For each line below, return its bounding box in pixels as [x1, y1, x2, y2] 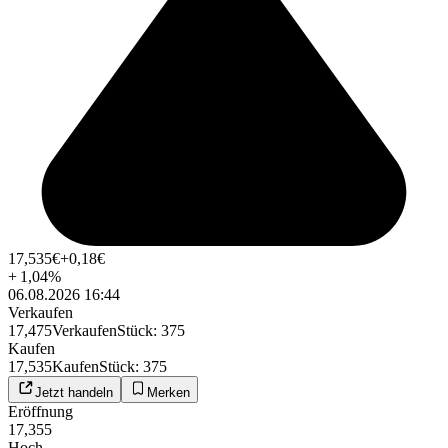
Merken [147, 385, 190, 401]
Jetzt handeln [35, 385, 113, 401]
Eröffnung [8, 403, 73, 421]
